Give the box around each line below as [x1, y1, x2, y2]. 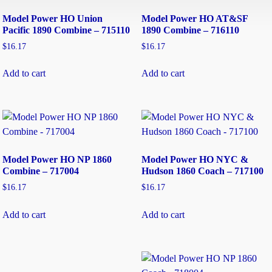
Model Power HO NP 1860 [2, 154, 112, 165]
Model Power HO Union [2, 13, 103, 24]
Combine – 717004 [2, 166, 80, 177]
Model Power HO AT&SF [141, 13, 248, 24]
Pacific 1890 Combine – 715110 [2, 24, 131, 35]
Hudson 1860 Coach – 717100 [141, 166, 263, 177]
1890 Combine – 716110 [141, 24, 239, 35]
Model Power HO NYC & [141, 154, 248, 165]
